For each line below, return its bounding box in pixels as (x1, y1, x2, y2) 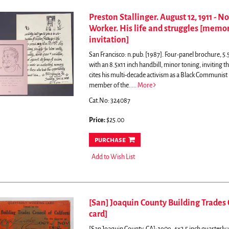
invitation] (88, 35, 129, 44)
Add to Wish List (91, 153, 135, 161)
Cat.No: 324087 (88, 97, 130, 104)
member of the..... (88, 82, 138, 89)
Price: (88, 117, 106, 124)
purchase (94, 136, 126, 144)
